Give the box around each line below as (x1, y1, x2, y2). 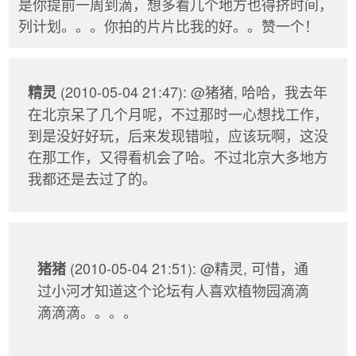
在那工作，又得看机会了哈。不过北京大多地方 (28, 146, 328, 168)
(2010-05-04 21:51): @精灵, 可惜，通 (66, 257, 308, 278)
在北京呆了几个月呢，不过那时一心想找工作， (28, 103, 328, 125)
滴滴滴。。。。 (37, 300, 137, 322)
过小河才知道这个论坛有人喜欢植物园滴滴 (37, 279, 309, 300)
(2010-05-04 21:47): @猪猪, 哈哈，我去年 (56, 81, 327, 103)
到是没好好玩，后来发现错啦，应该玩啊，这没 (28, 125, 328, 146)
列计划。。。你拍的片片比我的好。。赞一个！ (18, 14, 319, 36)
